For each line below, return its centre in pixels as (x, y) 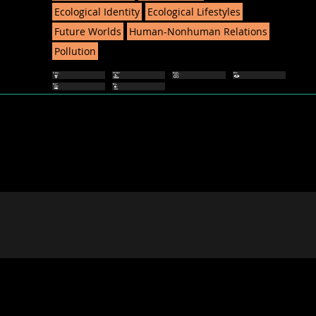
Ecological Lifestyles (194, 11)
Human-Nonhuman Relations (198, 31)
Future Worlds (87, 31)
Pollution (75, 51)
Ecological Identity (97, 11)
